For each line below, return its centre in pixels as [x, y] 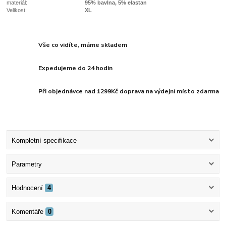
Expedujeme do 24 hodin [76, 68]
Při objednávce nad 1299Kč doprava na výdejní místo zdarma [129, 91]
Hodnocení [27, 188]
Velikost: [17, 10]
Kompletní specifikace [44, 140]
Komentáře [27, 212]
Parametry [26, 164]
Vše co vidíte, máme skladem [83, 45]
